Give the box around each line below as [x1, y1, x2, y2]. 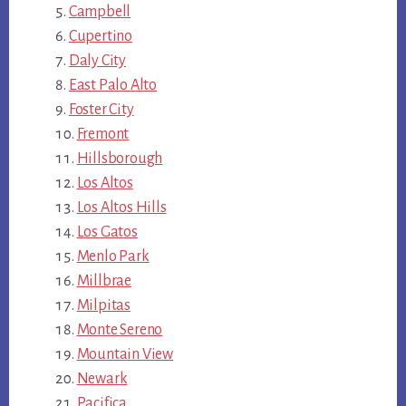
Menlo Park [76, 247, 150, 265]
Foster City [68, 101, 134, 118]
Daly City [68, 52, 126, 69]
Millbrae [76, 272, 131, 289]
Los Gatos [76, 223, 138, 240]
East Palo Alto [68, 76, 157, 93]
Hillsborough [76, 150, 163, 167]
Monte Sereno [76, 321, 163, 338]
